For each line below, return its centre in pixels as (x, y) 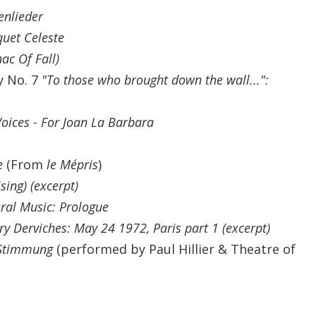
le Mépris (72, 164)
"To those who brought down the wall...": (155, 79)
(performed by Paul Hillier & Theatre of (176, 249)
